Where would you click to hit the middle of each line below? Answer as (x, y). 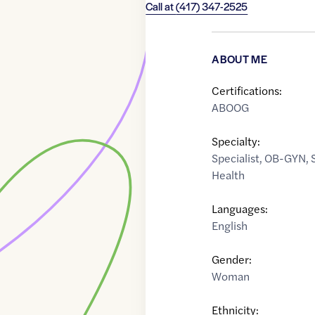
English (230, 226)
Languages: (240, 209)
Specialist (236, 158)
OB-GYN (285, 158)
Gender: (232, 259)
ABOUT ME (239, 59)
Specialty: (236, 141)
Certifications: (247, 91)
